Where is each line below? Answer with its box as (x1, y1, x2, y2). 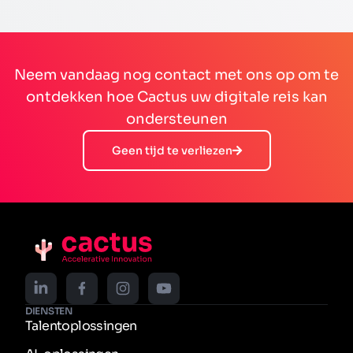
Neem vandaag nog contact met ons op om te (14, 65, 339, 84)
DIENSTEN (25, 304, 72, 317)
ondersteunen (125, 110, 228, 128)
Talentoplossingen (25, 317, 137, 334)
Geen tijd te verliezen (111, 143, 232, 158)
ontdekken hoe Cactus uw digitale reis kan (25, 87, 328, 106)
